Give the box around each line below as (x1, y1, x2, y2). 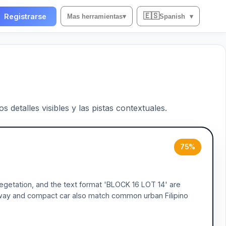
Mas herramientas (67, 12, 123, 20)
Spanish (159, 12, 185, 20)
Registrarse (4, 12, 46, 21)
